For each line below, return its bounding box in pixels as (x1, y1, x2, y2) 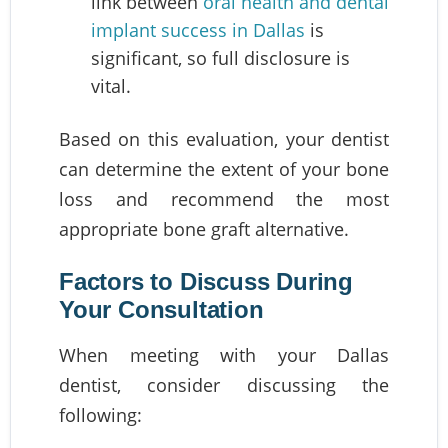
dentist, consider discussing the (59, 372, 389, 397)
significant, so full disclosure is (91, 45, 350, 70)
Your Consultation (59, 295, 264, 323)
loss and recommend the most (59, 186, 389, 211)
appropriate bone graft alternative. (59, 216, 349, 241)
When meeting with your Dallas (59, 342, 389, 367)
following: (59, 402, 142, 427)
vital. (91, 73, 131, 98)
